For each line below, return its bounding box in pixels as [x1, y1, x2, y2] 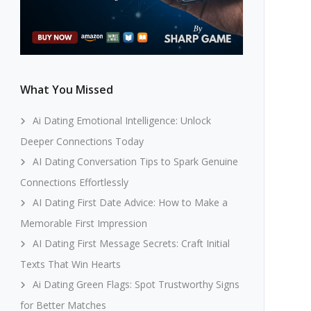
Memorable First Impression [19, 216, 147, 230]
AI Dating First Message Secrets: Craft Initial [32, 236, 230, 250]
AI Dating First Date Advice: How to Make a [32, 195, 228, 209]
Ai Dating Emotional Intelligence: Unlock [32, 113, 211, 127]
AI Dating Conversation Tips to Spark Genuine [32, 154, 238, 168]
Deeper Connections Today [19, 134, 144, 148]
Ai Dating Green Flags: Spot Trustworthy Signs [32, 277, 239, 291]
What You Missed [19, 81, 113, 97]
